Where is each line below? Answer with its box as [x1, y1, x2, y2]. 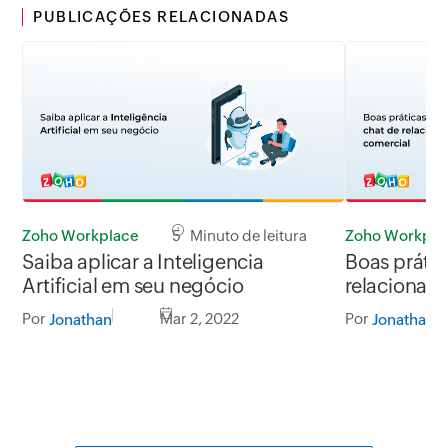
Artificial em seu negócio [22, 274, 244, 298]
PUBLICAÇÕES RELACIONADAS [33, 7, 290, 25]
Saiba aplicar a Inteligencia [22, 250, 264, 274]
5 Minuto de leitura [172, 227, 308, 245]
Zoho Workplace [22, 227, 140, 245]
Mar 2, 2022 [160, 310, 240, 328]
